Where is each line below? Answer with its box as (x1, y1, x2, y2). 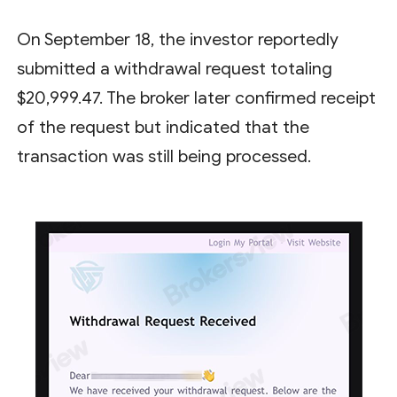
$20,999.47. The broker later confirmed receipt (17, 88, 377, 109)
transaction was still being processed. (17, 146, 312, 167)
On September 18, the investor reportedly (17, 29, 339, 51)
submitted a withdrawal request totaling (17, 58, 333, 80)
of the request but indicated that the (17, 117, 310, 138)
